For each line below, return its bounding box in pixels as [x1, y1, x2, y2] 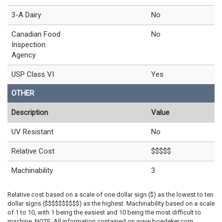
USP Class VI [11, 69, 54, 79]
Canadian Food [11, 29, 60, 39]
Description [11, 108, 48, 117]
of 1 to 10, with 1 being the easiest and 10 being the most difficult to [7, 208, 201, 216]
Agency [11, 50, 36, 59]
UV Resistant [11, 127, 54, 136]
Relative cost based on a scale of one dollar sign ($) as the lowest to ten [7, 190, 214, 198]
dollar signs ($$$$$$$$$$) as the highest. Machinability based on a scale [7, 199, 215, 207]
